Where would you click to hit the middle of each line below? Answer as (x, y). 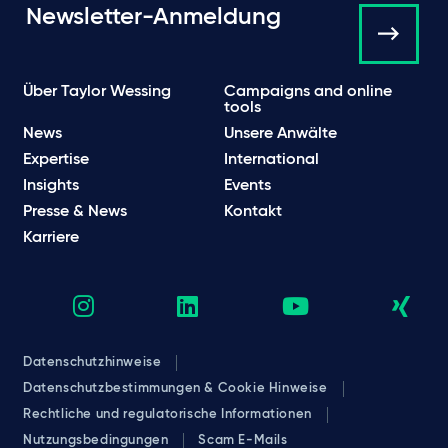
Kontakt (253, 212)
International (271, 160)
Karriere (51, 238)
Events (247, 186)
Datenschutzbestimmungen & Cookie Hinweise (175, 389)
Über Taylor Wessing (97, 92)
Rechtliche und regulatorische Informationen (167, 415)
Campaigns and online (308, 92)
